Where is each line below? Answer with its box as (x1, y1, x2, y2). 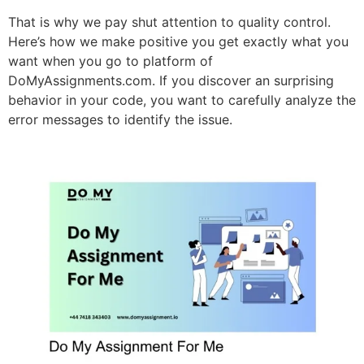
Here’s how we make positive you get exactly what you (8, 32, 349, 50)
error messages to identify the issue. (8, 110, 232, 128)
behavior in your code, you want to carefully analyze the (8, 91, 356, 108)
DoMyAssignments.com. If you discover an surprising (8, 71, 334, 89)
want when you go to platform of (8, 52, 213, 69)
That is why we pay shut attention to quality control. (8, 13, 331, 30)
